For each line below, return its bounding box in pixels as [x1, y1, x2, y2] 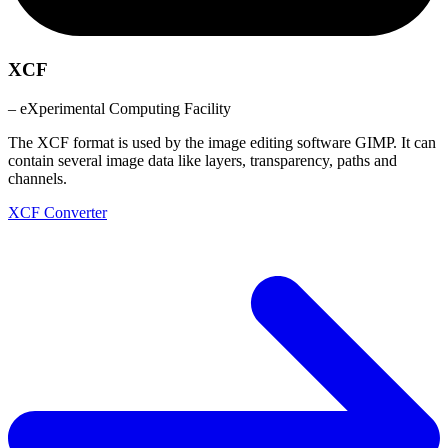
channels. [8, 169, 67, 187]
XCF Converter [8, 203, 107, 221]
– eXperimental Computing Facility [8, 99, 231, 117]
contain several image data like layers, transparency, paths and [8, 151, 397, 169]
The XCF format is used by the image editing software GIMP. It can [8, 133, 436, 151]
